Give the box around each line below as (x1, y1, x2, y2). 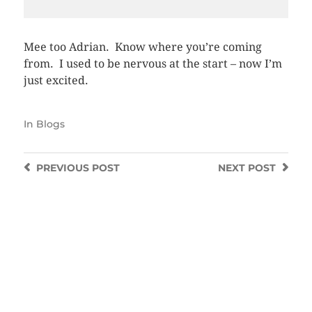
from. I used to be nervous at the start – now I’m (23, 57, 282, 70)
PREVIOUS (36, 162, 89, 174)
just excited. (23, 74, 88, 87)
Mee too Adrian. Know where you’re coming (23, 40, 262, 54)
